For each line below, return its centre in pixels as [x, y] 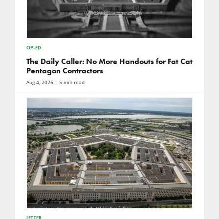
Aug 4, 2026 [40, 83]
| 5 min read [69, 83]
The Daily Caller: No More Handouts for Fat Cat [109, 62]
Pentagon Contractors [65, 71]
